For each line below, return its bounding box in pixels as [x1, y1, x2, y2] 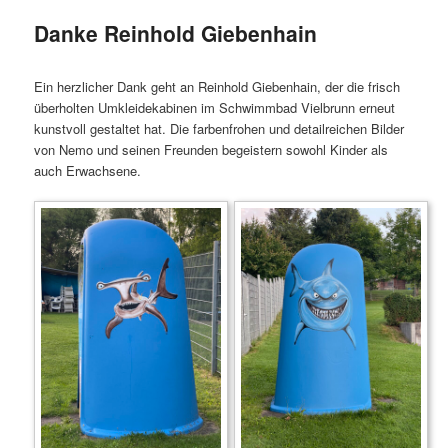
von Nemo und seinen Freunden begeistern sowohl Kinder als [34, 140, 389, 160]
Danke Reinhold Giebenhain [34, 17, 318, 48]
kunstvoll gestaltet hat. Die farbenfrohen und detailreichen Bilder [34, 119, 405, 139]
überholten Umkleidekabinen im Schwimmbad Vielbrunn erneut [34, 98, 396, 118]
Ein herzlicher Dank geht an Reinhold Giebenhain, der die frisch [34, 77, 401, 97]
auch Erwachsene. [34, 161, 142, 181]
